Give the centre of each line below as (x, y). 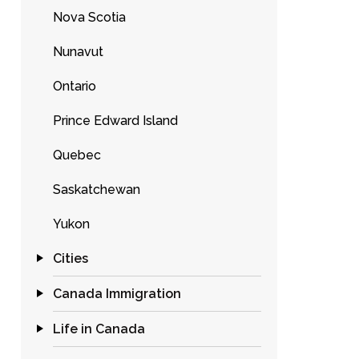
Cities (71, 258)
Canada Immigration (117, 294)
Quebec (77, 155)
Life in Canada (99, 329)
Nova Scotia (89, 17)
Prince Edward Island (115, 121)
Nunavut (78, 52)
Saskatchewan (97, 190)
